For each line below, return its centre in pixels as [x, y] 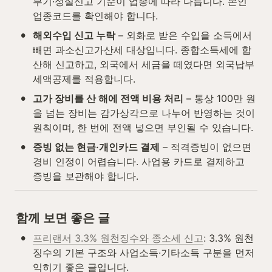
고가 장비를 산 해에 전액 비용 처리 [108, 98]
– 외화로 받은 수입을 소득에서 [184, 35]
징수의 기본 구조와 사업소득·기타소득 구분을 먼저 [144, 253]
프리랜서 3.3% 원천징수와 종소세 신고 [118, 238]
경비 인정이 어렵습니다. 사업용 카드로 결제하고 [139, 161]
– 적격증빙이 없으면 [206, 147]
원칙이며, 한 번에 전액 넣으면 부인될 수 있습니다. [143, 127]
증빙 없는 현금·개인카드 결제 [96, 147]
